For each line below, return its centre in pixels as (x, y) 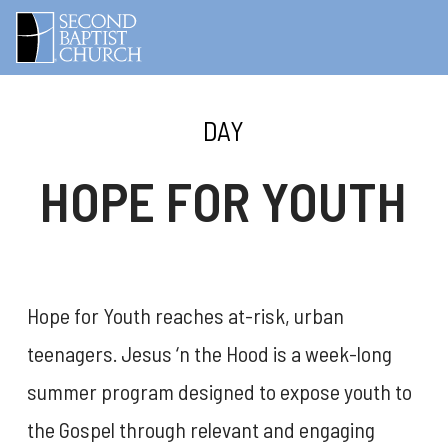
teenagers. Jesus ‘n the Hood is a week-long (209, 352)
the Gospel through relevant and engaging (200, 428)
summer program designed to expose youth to (219, 390)
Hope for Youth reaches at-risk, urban (185, 314)
